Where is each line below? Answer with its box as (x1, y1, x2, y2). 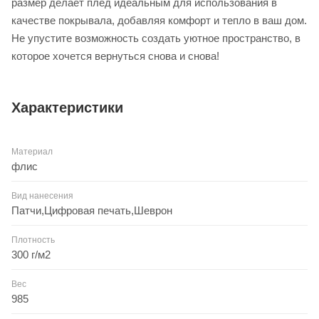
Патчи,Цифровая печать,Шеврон (11, 204, 172, 217)
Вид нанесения (11, 191, 73, 202)
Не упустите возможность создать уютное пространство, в (11, 31, 300, 44)
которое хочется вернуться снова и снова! (11, 49, 219, 62)
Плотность (11, 235, 55, 246)
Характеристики (11, 99, 123, 115)
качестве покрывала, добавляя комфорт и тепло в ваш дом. (11, 14, 307, 26)
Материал (11, 147, 53, 157)
